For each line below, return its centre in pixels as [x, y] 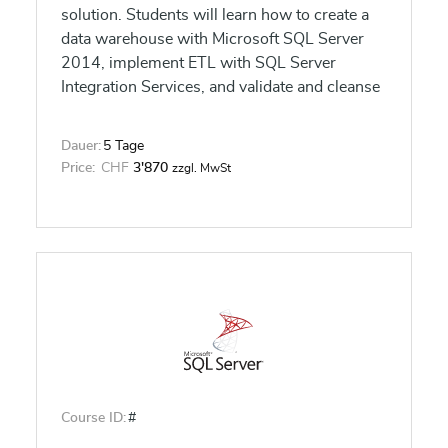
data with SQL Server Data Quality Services [213, 111]
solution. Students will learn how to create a [215, 15]
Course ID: [93, 418]
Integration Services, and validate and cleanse [220, 87]
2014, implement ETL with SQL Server [198, 63]
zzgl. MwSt [201, 168]
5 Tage [123, 146]
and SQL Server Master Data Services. [195, 135]
